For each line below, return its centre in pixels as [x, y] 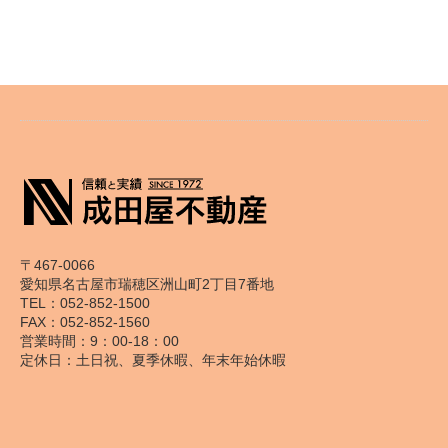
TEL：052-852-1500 [85, 303]
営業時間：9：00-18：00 [99, 341]
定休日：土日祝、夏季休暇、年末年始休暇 [153, 360]
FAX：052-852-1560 [85, 322]
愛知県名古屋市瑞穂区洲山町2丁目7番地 [147, 284]
